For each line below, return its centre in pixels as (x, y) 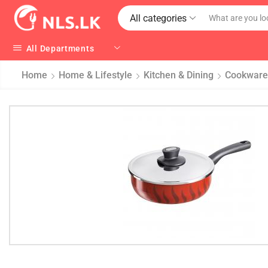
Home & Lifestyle (95, 75)
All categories (159, 18)
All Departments (60, 48)
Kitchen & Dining (179, 75)
